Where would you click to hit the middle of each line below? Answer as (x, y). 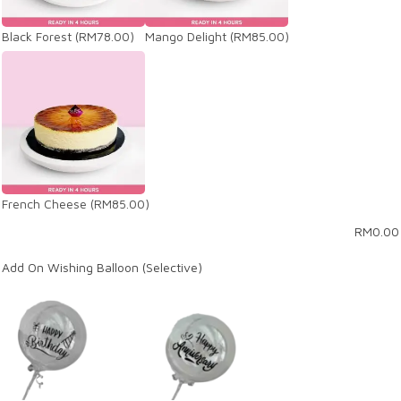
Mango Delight (186, 36)
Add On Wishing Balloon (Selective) (102, 267)
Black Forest (37, 36)
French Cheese (44, 204)
